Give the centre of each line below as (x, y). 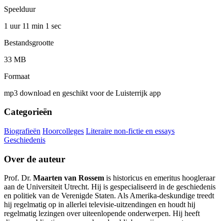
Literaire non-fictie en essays (130, 131)
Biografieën (22, 131)
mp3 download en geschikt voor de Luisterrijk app (82, 93)
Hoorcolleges (63, 131)
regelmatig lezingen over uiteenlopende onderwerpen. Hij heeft (102, 214)
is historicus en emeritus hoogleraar (160, 178)
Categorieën (28, 112)
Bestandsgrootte (29, 42)
